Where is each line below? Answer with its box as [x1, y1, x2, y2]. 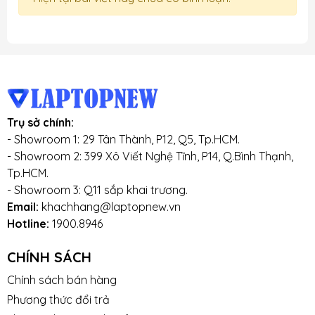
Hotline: [7, 217, 52, 231]
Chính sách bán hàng [7, 273, 117, 288]
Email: [7, 200, 41, 214]
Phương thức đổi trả [7, 292, 110, 307]
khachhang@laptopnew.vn [41, 200, 181, 214]
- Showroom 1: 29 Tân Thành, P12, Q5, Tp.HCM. [7, 132, 240, 147]
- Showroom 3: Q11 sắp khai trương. [7, 183, 188, 198]
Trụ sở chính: [7, 115, 74, 130]
